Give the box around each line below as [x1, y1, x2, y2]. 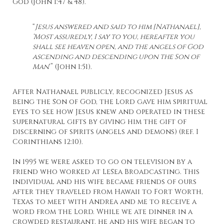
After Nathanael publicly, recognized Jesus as [12, 87, 193, 97]
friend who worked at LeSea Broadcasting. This [12, 167, 199, 177]
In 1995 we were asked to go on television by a [12, 157, 192, 167]
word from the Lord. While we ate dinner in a [12, 207, 192, 217]
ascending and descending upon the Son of [32, 52, 199, 62]
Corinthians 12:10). [12, 137, 83, 147]
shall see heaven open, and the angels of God [32, 42, 203, 52]
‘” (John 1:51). [49, 62, 92, 72]
